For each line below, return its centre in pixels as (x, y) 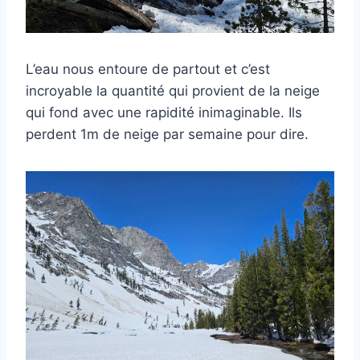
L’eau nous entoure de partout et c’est (148, 70)
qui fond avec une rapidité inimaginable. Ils (164, 113)
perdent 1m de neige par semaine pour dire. (167, 135)
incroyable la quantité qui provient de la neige (173, 91)
